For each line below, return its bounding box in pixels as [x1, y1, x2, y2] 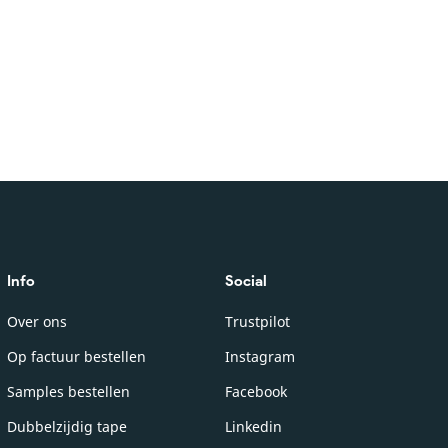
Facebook [225, 382, 288, 402]
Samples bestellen [7, 382, 131, 402]
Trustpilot [225, 312, 291, 332]
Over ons [7, 312, 68, 332]
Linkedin [225, 417, 283, 437]
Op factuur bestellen [7, 347, 147, 367]
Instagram [225, 347, 296, 367]
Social [225, 272, 268, 291]
